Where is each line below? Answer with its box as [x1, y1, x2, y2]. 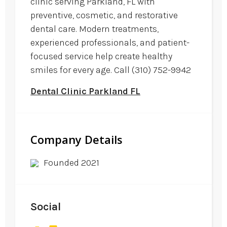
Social [30, 200, 61, 213]
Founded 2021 [44, 157, 99, 168]
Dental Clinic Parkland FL [30, 85, 140, 97]
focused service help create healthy [30, 51, 172, 62]
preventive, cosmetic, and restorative [30, 10, 178, 21]
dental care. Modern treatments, [30, 23, 159, 35]
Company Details [30, 131, 123, 147]
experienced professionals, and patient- [30, 37, 190, 49]
